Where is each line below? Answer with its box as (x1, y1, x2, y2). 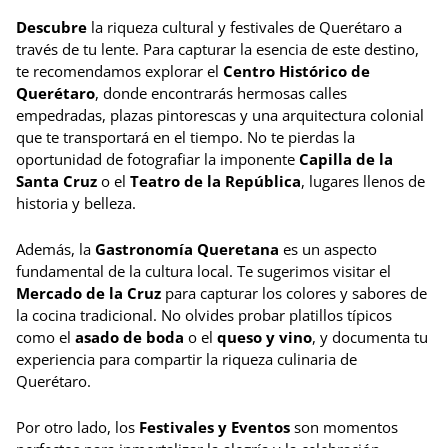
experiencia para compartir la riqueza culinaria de (16, 348, 357, 369)
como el (16, 326, 75, 347)
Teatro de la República (130, 170, 301, 191)
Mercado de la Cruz (16, 282, 161, 303)
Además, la (16, 238, 95, 259)
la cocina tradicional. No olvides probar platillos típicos (16, 304, 392, 325)
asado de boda (75, 326, 184, 347)
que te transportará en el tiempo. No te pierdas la (16, 126, 355, 147)
